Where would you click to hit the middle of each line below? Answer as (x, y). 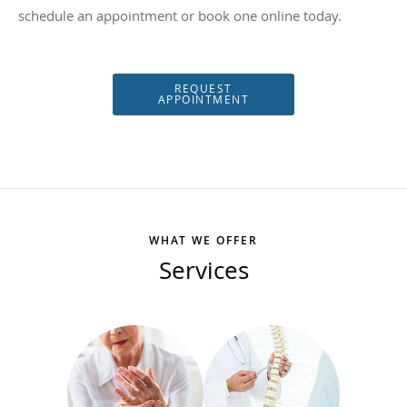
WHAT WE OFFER (203, 240)
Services (203, 270)
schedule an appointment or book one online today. (180, 15)
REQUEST (203, 88)
